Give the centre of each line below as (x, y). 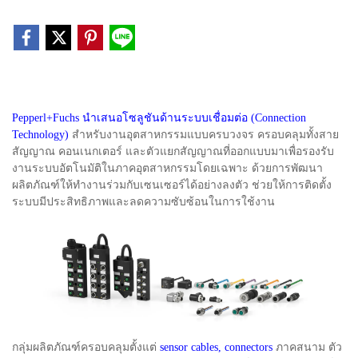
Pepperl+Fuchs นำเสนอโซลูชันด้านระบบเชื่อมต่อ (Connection (159, 117)
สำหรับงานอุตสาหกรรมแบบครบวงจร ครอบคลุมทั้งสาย (204, 134)
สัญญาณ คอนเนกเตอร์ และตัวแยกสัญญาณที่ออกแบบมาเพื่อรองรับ (173, 151)
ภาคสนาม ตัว (307, 347)
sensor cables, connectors (216, 347)
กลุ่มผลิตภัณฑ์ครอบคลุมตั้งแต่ (86, 347)
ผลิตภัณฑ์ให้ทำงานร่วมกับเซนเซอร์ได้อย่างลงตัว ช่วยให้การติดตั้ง (172, 185)
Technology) (40, 134)
